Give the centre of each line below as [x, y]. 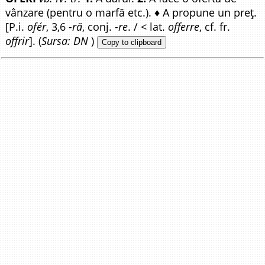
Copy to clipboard [132, 43]
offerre [184, 27]
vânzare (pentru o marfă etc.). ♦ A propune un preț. [131, 13]
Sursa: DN [65, 41]
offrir [17, 41]
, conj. [99, 27]
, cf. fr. [215, 27]
